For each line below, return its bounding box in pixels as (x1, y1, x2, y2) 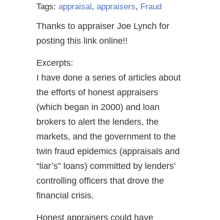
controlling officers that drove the (36, 176, 164, 186)
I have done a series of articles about (36, 73, 181, 83)
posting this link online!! (36, 36, 128, 46)
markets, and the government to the (36, 132, 176, 142)
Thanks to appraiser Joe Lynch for (36, 21, 169, 31)
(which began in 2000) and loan (36, 102, 160, 112)
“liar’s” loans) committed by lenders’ (36, 161, 175, 171)
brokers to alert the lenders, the (36, 117, 159, 127)
